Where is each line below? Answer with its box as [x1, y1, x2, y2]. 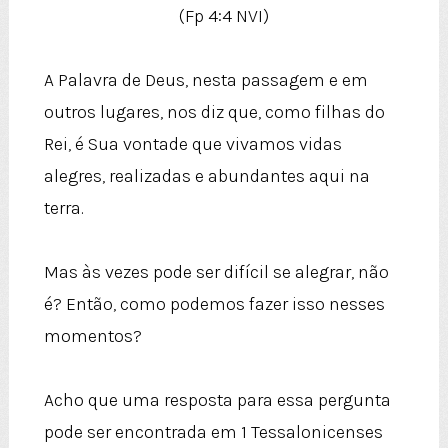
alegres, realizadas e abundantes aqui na [43, 165, 370, 188]
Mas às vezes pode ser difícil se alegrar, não [43, 261, 389, 284]
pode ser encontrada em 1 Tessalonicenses [43, 421, 383, 444]
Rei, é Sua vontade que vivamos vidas [43, 133, 342, 156]
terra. [43, 197, 84, 220]
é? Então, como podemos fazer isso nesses [43, 293, 385, 316]
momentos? [43, 325, 142, 348]
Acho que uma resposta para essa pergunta [43, 389, 391, 412]
